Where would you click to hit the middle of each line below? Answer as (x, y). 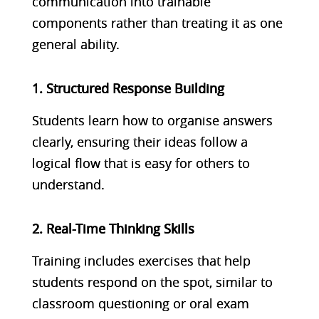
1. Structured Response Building (128, 88)
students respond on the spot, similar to (152, 282)
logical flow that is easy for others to (141, 163)
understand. (68, 184)
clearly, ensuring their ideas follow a (140, 141)
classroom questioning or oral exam (140, 303)
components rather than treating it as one (157, 22)
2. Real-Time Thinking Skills (113, 228)
